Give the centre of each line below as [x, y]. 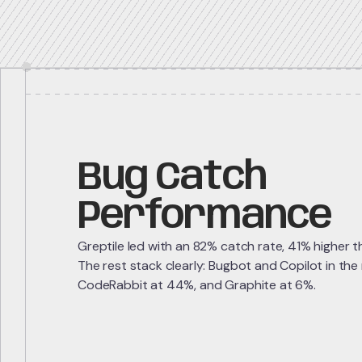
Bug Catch [172, 179]
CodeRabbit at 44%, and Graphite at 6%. [197, 285]
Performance [204, 217]
